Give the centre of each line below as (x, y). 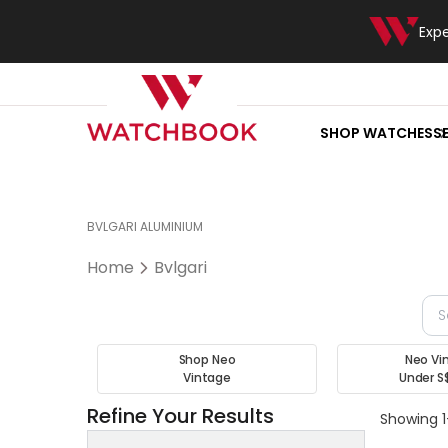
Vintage (207, 377)
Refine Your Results (180, 416)
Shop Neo (207, 359)
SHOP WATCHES (376, 133)
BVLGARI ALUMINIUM (145, 226)
